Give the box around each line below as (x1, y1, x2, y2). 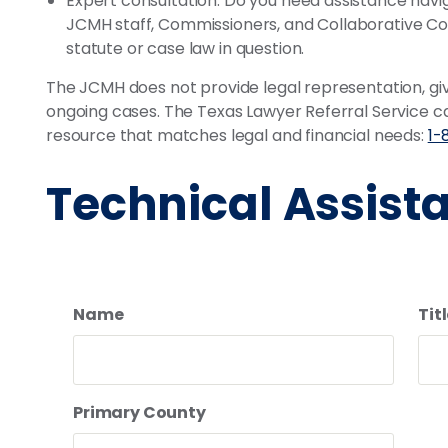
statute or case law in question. (66, 37, 305, 60)
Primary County (73, 401, 206, 424)
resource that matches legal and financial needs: (46, 124, 428, 147)
